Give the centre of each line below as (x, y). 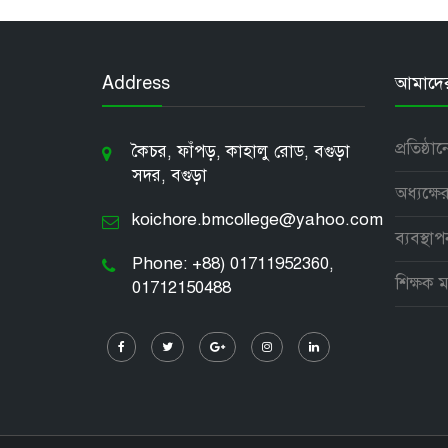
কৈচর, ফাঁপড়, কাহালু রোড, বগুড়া (241, 151)
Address (136, 82)
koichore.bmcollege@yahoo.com (257, 219)
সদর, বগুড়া (169, 175)
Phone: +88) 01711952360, (233, 263)
